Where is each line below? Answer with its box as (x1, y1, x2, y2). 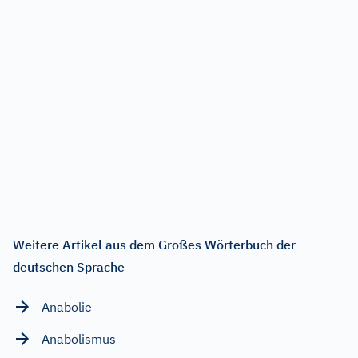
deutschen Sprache (13, 258, 125, 275)
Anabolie (42, 298, 92, 315)
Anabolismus (42, 330, 116, 347)
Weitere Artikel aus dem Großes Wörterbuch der (13, 236, 296, 253)
